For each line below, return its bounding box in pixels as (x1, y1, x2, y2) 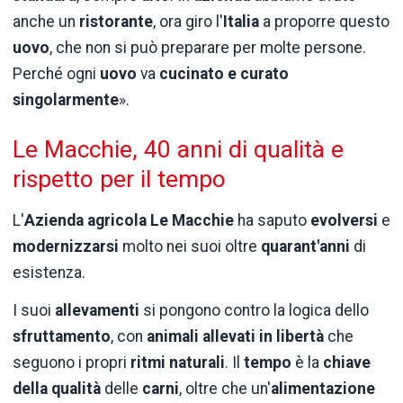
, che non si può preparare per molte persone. (49, 39, 366, 58)
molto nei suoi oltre (119, 237, 261, 256)
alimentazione (271, 379, 375, 398)
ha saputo (234, 211, 310, 230)
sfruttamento (13, 327, 111, 345)
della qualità (13, 379, 101, 398)
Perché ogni (13, 65, 100, 84)
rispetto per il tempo (13, 165, 226, 193)
